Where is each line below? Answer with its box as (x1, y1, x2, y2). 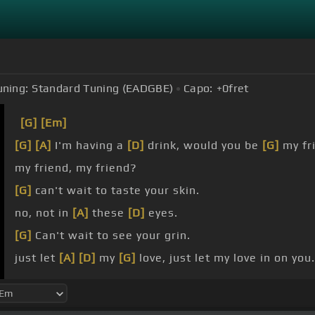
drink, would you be (144, 139, 262, 153)
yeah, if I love (15, 274, 94, 288)
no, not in (15, 206, 72, 220)
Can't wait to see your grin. (32, 229, 191, 243)
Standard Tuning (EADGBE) (32, 82, 174, 96)
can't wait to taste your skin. (32, 184, 200, 198)
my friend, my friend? (15, 161, 137, 175)
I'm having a (51, 139, 127, 153)
